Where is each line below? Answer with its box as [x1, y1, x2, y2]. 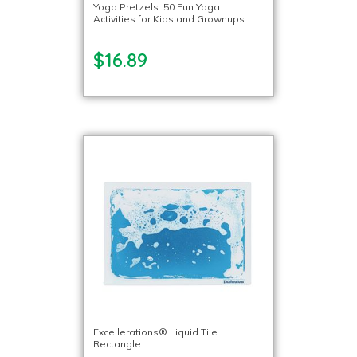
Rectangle [93, 337, 141, 350]
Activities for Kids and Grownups [93, 13, 245, 25]
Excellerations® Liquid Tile [93, 325, 218, 338]
